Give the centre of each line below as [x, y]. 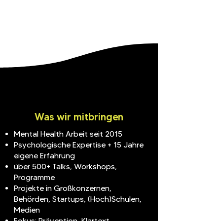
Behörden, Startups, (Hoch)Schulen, [78, 199]
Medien [27, 210]
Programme [34, 177]
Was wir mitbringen [79, 117]
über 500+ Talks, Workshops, [65, 166]
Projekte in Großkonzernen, [63, 188]
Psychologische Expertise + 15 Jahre [79, 145]
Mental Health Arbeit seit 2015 [68, 134]
